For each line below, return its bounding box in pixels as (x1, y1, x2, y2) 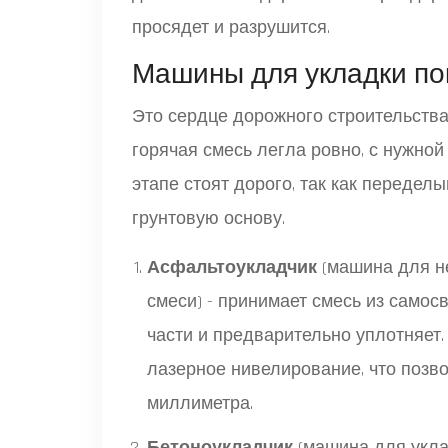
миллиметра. (147, 391, 253, 415)
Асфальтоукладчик (147, 255, 317, 279)
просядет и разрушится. (132, 15, 330, 39)
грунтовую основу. (132, 206, 285, 230)
